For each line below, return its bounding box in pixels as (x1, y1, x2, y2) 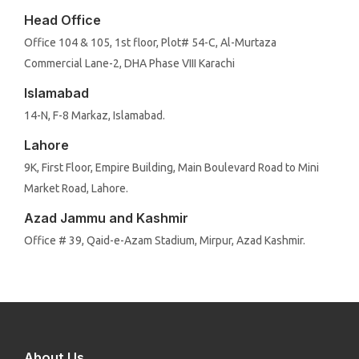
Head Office (24, 12, 101, 29)
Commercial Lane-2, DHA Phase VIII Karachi (24, 57, 235, 71)
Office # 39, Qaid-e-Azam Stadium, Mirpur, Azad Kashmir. (24, 234, 305, 248)
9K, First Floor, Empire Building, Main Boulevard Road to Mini (24, 161, 319, 175)
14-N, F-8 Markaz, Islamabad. (24, 109, 165, 123)
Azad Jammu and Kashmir (24, 210, 188, 227)
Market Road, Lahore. (24, 182, 128, 196)
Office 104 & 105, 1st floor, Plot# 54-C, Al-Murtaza (24, 36, 276, 50)
